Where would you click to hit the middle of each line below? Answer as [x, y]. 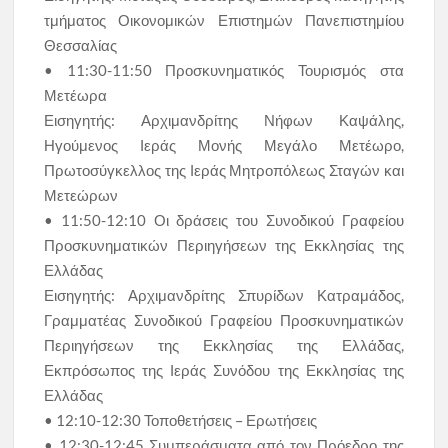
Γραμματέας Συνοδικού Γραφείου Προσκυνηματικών [224, 320]
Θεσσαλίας [81, 45]
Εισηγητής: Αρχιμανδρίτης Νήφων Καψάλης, [224, 120]
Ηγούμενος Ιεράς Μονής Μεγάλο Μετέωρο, [224, 145]
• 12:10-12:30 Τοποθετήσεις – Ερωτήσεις [181, 420]
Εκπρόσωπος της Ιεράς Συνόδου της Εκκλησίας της [224, 370]
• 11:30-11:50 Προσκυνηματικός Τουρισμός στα [224, 70]
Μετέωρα [76, 95]
